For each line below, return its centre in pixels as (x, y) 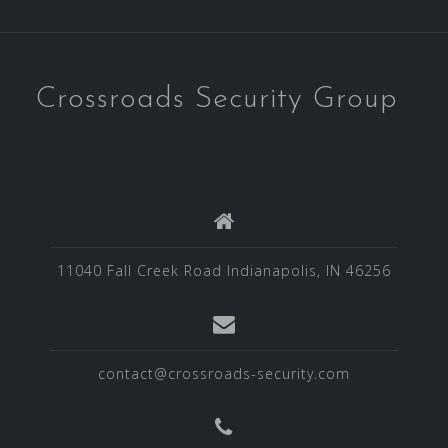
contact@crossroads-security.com (224, 373)
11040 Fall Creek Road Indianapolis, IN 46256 (224, 270)
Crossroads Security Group (216, 99)
